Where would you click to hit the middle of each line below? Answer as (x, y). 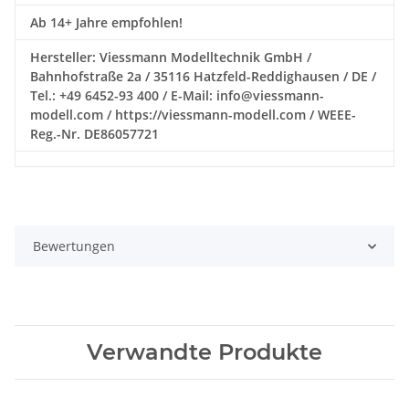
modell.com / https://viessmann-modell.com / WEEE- (193, 115)
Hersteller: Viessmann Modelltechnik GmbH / (171, 58)
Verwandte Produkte (204, 352)
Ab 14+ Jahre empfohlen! (106, 23)
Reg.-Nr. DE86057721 (94, 134)
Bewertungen (74, 246)
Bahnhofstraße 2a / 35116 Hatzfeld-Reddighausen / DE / (203, 77)
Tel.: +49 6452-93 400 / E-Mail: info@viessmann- (177, 96)
